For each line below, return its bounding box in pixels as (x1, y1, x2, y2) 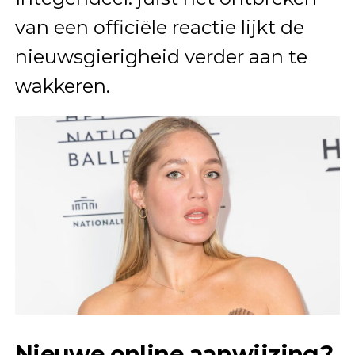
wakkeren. (14, 74, 110, 97)
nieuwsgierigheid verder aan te (14, 44, 307, 68)
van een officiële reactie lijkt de (14, 15, 304, 39)
